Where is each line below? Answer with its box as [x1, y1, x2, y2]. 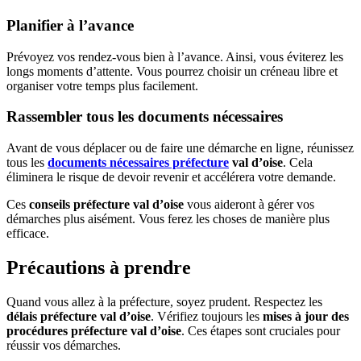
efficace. [6, 226, 49, 241]
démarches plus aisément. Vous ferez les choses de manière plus [6, 212, 330, 226]
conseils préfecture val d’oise [29, 197, 184, 212]
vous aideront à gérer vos [184, 197, 314, 212]
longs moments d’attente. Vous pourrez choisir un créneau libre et [6, 64, 338, 78]
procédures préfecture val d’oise [6, 323, 181, 338]
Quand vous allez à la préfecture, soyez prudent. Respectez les [6, 294, 322, 309]
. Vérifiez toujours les [151, 309, 263, 323]
